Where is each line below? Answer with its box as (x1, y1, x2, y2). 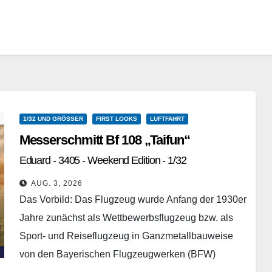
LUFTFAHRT (149, 115, 185, 122)
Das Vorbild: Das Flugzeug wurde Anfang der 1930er (19, 194, 246, 205)
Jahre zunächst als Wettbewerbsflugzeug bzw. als (19, 212, 233, 223)
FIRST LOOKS (95, 115, 137, 122)
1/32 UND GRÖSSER (22, 115, 83, 122)
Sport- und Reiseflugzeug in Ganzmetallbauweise (19, 231, 233, 241)
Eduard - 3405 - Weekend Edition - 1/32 (19, 154, 186, 166)
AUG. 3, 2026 (30, 179, 83, 188)
